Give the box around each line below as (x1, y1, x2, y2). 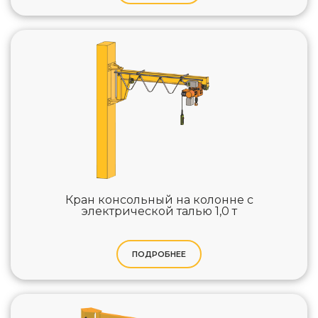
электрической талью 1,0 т (81, 204, 237, 219)
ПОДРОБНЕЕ (132, 248, 186, 259)
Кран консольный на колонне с (65, 193, 253, 207)
